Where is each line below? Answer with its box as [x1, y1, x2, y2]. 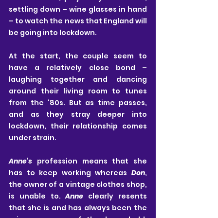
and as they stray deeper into [9, 109, 147, 120]
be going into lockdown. [9, 28, 98, 38]
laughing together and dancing [9, 74, 147, 85]
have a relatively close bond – [9, 63, 147, 73]
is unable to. [9, 191, 66, 201]
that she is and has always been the [9, 203, 147, 213]
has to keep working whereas [9, 168, 131, 178]
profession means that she [32, 156, 147, 166]
